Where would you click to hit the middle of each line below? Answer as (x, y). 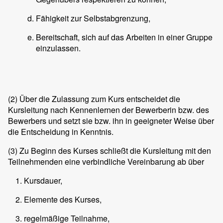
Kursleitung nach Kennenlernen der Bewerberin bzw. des (109, 110)
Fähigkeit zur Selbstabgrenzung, (93, 18)
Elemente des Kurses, (63, 199)
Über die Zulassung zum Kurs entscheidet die (99, 99)
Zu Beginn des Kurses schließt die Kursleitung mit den (114, 150)
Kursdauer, (43, 180)
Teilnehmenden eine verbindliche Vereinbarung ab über (106, 161)
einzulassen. (58, 48)
